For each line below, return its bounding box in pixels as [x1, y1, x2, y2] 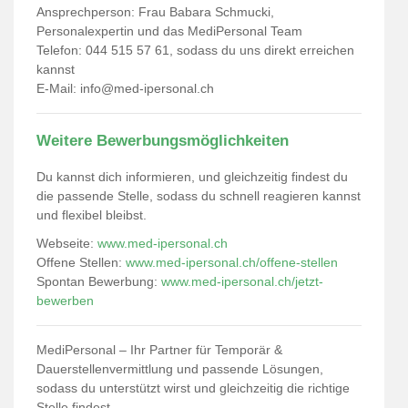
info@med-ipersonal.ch [80, 81, 214, 96]
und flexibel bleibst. [36, 208, 147, 222]
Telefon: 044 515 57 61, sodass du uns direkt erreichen [36, 43, 354, 57]
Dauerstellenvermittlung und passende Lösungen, [36, 362, 323, 376]
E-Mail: [36, 81, 80, 96]
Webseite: [36, 236, 97, 250]
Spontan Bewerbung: [36, 274, 161, 289]
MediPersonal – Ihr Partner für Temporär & [36, 342, 282, 357]
